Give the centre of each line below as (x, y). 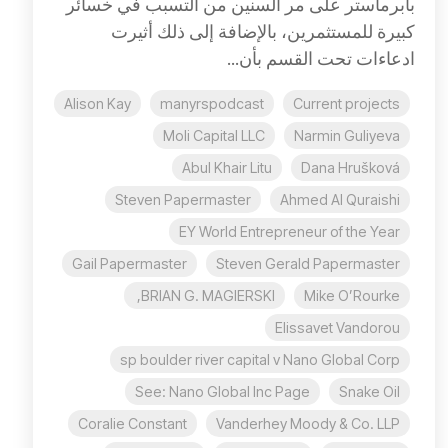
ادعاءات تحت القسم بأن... (321, 58)
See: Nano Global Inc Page (222, 391)
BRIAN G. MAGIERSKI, (208, 295)
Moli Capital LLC (214, 135)
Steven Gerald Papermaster (308, 263)
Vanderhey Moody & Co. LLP (308, 423)
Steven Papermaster (183, 199)
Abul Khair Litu (227, 167)
